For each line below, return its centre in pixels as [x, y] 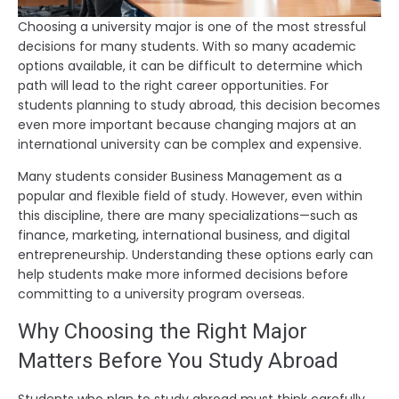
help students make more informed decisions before [183, 274]
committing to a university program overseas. [161, 293]
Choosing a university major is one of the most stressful [192, 26]
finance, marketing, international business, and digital [184, 235]
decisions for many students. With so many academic [187, 46]
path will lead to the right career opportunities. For [173, 85]
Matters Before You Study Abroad [178, 360]
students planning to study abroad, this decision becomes [199, 105]
